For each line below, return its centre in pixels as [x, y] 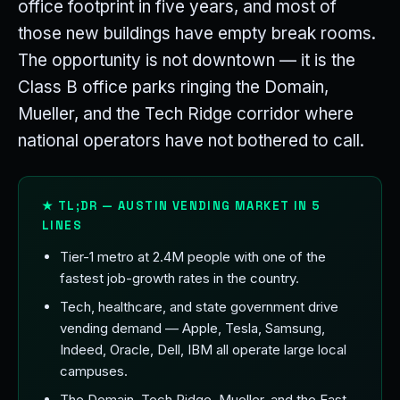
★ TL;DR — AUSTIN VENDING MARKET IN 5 [182, 206]
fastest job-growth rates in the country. [179, 278]
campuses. [94, 371]
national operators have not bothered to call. [191, 141]
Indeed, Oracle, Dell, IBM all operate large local [203, 350]
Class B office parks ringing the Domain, [173, 87]
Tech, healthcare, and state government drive [199, 307]
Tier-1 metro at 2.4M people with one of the [193, 257]
